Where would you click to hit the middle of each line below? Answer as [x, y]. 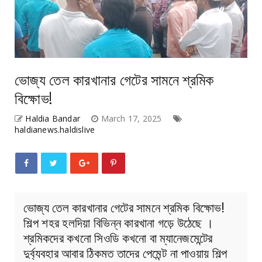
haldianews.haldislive [55, 129]
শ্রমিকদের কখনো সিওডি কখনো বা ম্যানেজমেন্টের [118, 237]
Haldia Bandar [53, 118]
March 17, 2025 [132, 118]
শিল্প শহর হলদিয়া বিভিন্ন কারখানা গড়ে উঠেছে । [119, 222]
